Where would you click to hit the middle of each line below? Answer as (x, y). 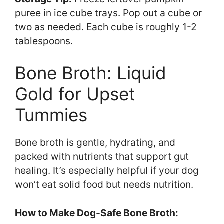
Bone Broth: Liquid (91, 73)
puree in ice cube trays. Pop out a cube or (108, 13)
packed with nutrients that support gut (102, 156)
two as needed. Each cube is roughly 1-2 (106, 27)
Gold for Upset (75, 94)
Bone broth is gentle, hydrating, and (95, 142)
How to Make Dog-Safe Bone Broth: (97, 213)
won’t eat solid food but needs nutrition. (104, 184)
